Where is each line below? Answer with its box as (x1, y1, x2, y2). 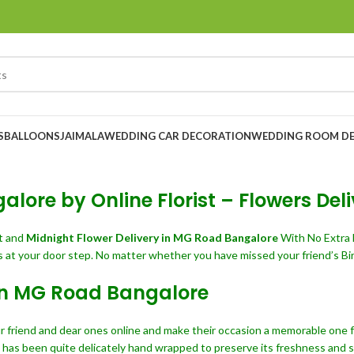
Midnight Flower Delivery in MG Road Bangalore (26, 231, 281, 244)
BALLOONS (4, 129, 60, 142)
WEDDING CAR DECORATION (104, 129, 251, 142)
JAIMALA (60, 129, 104, 142)
